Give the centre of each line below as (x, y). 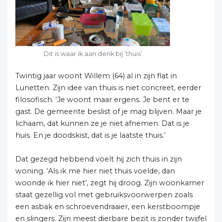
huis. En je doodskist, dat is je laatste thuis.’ (90, 135)
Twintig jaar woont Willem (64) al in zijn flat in (96, 76)
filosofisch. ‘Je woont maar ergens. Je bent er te (102, 99)
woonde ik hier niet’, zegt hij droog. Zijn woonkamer (110, 183)
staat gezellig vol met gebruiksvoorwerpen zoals (104, 194)
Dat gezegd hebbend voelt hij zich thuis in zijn (99, 159)
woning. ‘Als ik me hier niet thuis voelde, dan (95, 171)
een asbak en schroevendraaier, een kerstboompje (108, 206)
